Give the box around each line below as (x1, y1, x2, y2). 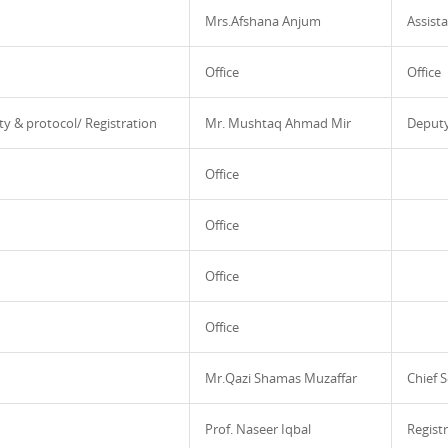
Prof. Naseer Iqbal (205, 420, 311, 438)
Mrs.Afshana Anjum (205, 12, 321, 30)
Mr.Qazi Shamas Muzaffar (205, 369, 357, 387)
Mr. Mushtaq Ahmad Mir (205, 114, 351, 132)
